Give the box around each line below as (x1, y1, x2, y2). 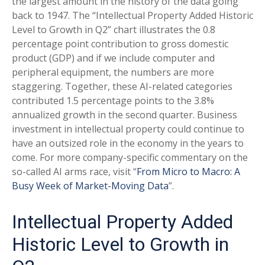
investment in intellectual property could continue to (12, 122, 244, 135)
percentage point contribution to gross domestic (12, 37, 228, 50)
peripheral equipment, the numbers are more (12, 66, 214, 79)
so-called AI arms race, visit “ (12, 165, 137, 178)
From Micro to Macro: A (137, 165, 240, 178)
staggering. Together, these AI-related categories (12, 80, 232, 93)
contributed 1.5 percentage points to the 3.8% (12, 94, 214, 107)
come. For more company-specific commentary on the (12, 151, 248, 164)
